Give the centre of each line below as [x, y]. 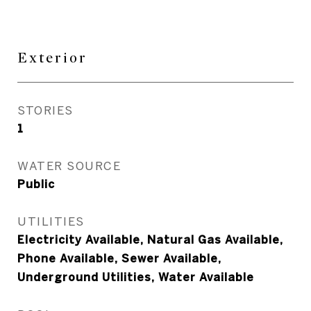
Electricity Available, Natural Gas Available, [150, 239]
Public [36, 184]
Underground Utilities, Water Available [136, 277]
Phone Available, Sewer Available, [119, 258]
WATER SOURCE [69, 166]
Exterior [52, 58]
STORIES [45, 110]
